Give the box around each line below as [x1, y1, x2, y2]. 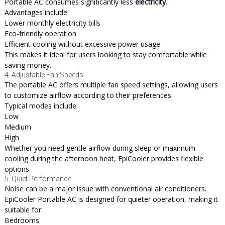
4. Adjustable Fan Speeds [4, 71, 83, 79]
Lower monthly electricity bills [4, 18, 100, 28]
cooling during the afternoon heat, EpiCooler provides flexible [4, 154, 203, 163]
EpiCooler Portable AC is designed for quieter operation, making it [4, 194, 218, 204]
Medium [4, 122, 31, 132]
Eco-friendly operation [4, 29, 76, 38]
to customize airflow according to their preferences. [4, 90, 173, 100]
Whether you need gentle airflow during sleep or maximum [4, 143, 195, 153]
